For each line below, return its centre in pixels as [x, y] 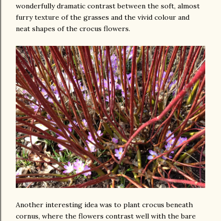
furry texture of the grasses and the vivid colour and [103, 17]
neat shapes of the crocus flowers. [73, 29]
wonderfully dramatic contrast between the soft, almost [108, 6]
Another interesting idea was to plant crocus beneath [104, 205]
